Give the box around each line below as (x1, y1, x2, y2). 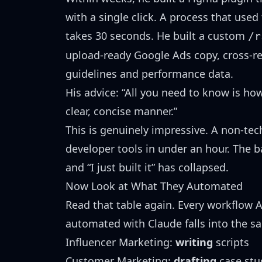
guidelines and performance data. (65, 67, 233, 81)
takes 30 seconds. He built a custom (65, 29, 248, 43)
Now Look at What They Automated (65, 179, 243, 193)
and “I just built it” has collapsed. (65, 160, 229, 174)
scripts (213, 235, 249, 249)
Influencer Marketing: (65, 235, 175, 249)
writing (175, 235, 213, 249)
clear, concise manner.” (65, 104, 177, 118)
